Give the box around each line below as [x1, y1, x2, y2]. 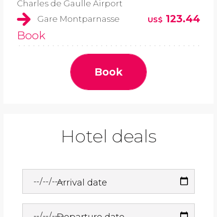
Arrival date [57, 176, 108, 188]
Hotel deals [61, 125, 156, 147]
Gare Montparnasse [37, 14, 120, 24]
